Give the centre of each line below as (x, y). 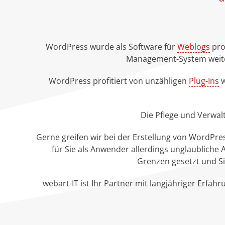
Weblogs (193, 46)
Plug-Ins (204, 81)
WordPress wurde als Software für (111, 46)
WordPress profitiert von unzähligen (119, 81)
